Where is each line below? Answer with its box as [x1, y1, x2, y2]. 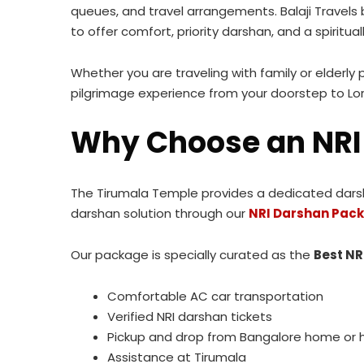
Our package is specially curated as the [71, 246, 314, 263]
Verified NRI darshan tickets [107, 308, 272, 325]
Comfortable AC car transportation [107, 288, 323, 305]
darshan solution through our [71, 205, 249, 222]
